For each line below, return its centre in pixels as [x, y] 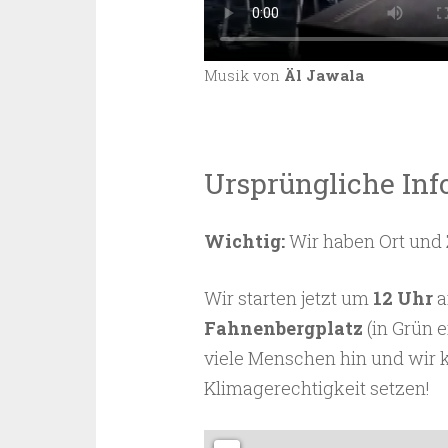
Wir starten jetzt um [288, 297]
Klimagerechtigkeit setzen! [316, 387]
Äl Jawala [323, 75]
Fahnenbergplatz [283, 327]
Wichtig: [244, 240]
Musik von [243, 75]
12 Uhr [402, 297]
